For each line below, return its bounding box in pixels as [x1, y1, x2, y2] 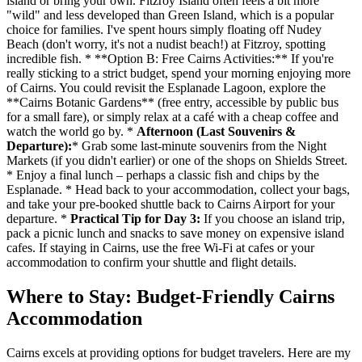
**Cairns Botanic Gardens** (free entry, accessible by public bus [6, 95, 339, 109]
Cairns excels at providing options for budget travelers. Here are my [6, 345, 351, 360]
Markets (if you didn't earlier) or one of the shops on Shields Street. [6, 153, 347, 167]
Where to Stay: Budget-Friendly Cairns [6, 285, 335, 307]
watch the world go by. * [6, 124, 137, 138]
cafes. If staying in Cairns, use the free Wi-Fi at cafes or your [6, 240, 314, 255]
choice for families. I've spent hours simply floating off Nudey [6, 22, 322, 36]
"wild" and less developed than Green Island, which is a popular [6, 7, 334, 22]
